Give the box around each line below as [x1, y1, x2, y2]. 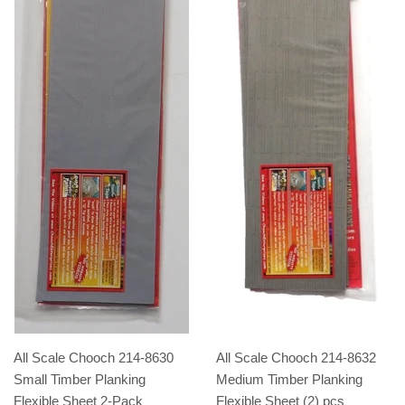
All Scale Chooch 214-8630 [14, 349, 174, 365]
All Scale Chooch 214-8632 [216, 349, 376, 365]
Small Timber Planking [14, 371, 146, 387]
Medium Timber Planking [216, 371, 363, 387]
